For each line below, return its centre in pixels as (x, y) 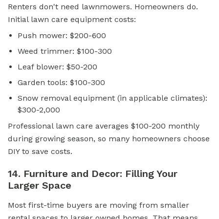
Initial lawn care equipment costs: (72, 20)
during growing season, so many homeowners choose (109, 139)
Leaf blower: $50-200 (57, 67)
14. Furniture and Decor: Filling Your (93, 174)
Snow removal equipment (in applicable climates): (112, 98)
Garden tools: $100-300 (61, 83)
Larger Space (40, 186)
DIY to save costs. (40, 152)
